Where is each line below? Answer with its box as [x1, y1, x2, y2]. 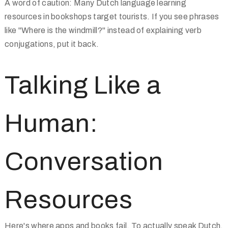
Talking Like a [5, 71, 161, 99]
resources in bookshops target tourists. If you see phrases [5, 12, 219, 21]
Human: [5, 109, 98, 137]
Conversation [5, 148, 163, 176]
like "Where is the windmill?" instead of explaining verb [5, 26, 202, 35]
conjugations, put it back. [5, 40, 99, 48]
